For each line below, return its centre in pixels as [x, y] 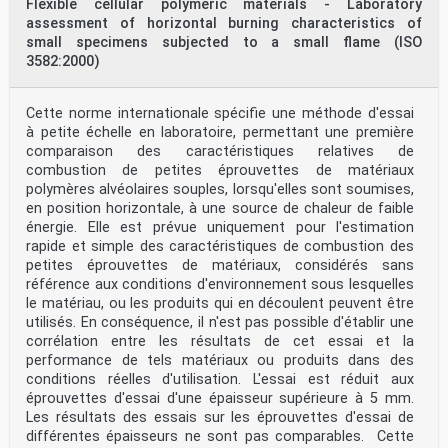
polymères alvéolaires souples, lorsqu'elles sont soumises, [220, 189]
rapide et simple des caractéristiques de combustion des [220, 246]
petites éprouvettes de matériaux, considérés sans [220, 265]
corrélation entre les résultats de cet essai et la [220, 341]
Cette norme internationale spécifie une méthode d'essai [220, 113]
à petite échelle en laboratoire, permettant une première [220, 132]
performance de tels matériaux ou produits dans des [220, 360]
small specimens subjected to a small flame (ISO [224, 42]
